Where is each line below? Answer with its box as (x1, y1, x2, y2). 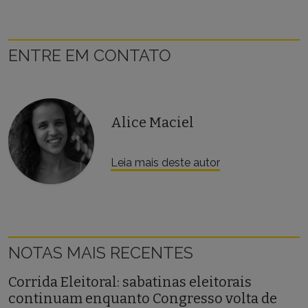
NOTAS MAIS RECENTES (8, 243, 193, 263)
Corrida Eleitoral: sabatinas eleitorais (8, 274, 252, 291)
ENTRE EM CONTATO (8, 46, 171, 65)
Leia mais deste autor (111, 156, 221, 170)
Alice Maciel (111, 114, 195, 131)
